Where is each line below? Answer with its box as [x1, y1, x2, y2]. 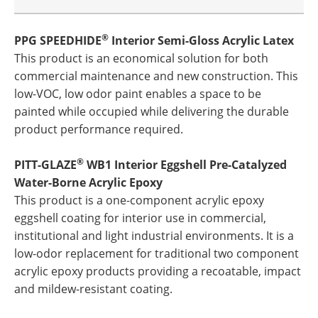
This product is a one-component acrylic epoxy [14, 192, 264, 208]
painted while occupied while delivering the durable [14, 104, 289, 119]
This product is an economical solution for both [14, 50, 268, 66]
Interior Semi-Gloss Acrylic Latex [109, 33, 294, 48]
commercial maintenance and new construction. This [14, 68, 298, 84]
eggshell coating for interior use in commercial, [14, 210, 266, 226]
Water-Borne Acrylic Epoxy [14, 175, 163, 190]
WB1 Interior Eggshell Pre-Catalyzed [84, 157, 287, 172]
